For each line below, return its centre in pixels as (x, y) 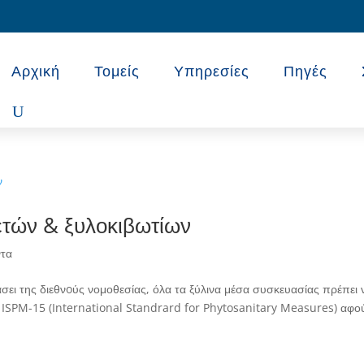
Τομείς (117, 71)
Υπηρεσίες (212, 71)
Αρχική (36, 71)
